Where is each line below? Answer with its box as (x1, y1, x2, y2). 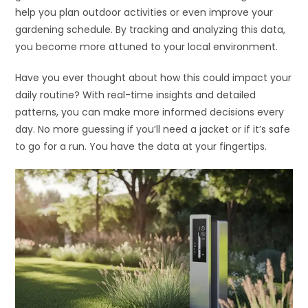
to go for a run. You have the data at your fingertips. (15, 139, 267, 153)
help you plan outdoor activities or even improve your (15, 5, 274, 19)
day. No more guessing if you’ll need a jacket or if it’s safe (15, 122, 291, 136)
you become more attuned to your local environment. (15, 39, 278, 54)
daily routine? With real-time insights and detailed (15, 87, 256, 102)
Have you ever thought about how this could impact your (15, 70, 292, 85)
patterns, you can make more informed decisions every (15, 104, 285, 119)
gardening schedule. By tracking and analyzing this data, (15, 22, 286, 36)
